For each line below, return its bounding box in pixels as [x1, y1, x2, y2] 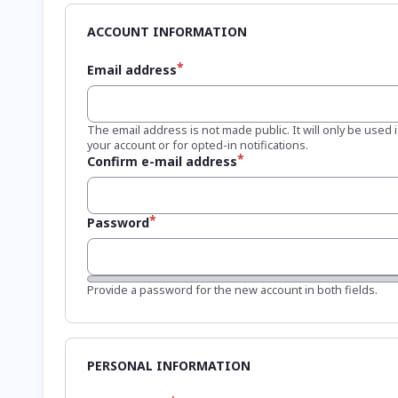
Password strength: [87, 274, 192, 291]
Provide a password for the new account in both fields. [87, 281, 378, 298]
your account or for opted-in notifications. [87, 136, 308, 153]
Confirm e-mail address [87, 152, 237, 170]
